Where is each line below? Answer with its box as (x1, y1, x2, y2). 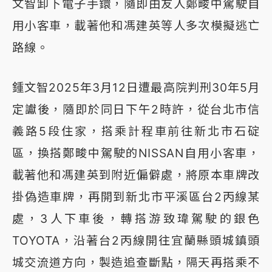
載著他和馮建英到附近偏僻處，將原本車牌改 (12, 168, 260, 183)
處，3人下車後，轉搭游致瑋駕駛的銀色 (12, 211, 260, 226)
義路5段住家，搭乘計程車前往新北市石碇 (12, 124, 260, 139)
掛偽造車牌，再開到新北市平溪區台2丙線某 (12, 189, 260, 205)
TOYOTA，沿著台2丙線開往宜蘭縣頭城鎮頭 (12, 233, 260, 248)
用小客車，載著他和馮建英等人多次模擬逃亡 (12, 18, 260, 33)
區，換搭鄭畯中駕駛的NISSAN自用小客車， (12, 146, 260, 161)
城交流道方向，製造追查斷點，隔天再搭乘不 (12, 255, 260, 270)
